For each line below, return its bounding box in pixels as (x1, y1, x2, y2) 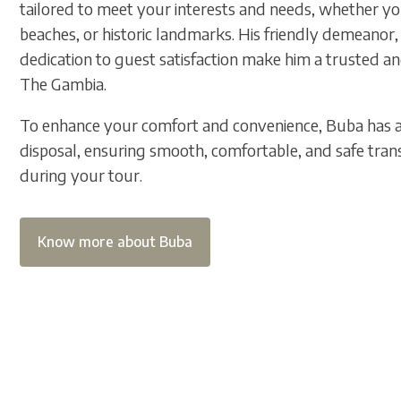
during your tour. (20, 165, 142, 185)
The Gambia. (20, 73, 107, 94)
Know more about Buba (38, 233, 192, 251)
